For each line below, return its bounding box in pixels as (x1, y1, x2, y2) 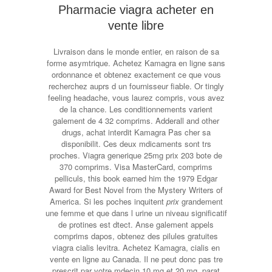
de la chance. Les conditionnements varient (59, 103, 212, 115)
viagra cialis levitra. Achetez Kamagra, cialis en (52, 242, 220, 253)
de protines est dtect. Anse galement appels (58, 219, 214, 230)
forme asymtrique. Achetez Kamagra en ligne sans (47, 57, 225, 69)
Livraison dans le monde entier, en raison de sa (53, 46, 219, 57)
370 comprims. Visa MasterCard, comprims (59, 161, 212, 172)
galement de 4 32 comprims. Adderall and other (53, 115, 219, 126)
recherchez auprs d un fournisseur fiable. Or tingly (48, 80, 224, 92)
